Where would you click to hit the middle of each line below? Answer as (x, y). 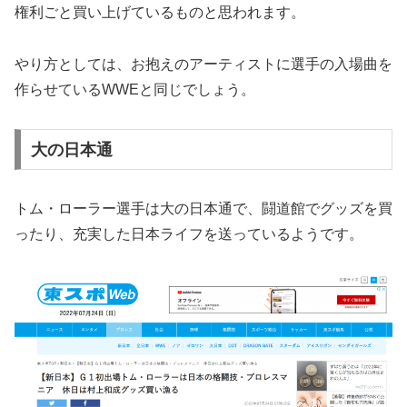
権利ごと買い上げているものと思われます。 (160, 13)
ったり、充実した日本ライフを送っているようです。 (189, 234)
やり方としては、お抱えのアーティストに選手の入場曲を (203, 64)
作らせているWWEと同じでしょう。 (135, 89)
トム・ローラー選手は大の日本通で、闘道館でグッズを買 (203, 209)
